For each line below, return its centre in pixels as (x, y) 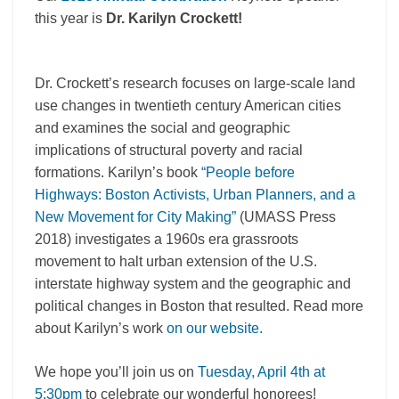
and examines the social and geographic (163, 128)
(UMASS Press (288, 217)
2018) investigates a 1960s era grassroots (167, 240)
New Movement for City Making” (137, 217)
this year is (70, 19)
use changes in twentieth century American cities (188, 106)
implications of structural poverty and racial (169, 151)
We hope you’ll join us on (116, 372)
